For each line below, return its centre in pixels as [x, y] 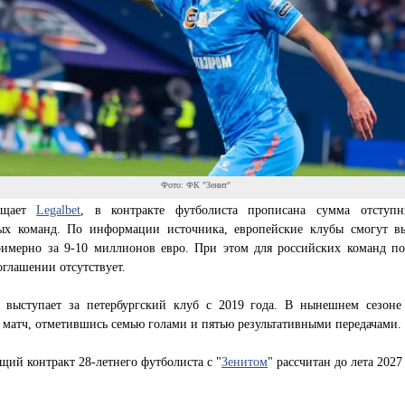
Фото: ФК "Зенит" [196, 184]
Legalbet [59, 209]
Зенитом [244, 361]
